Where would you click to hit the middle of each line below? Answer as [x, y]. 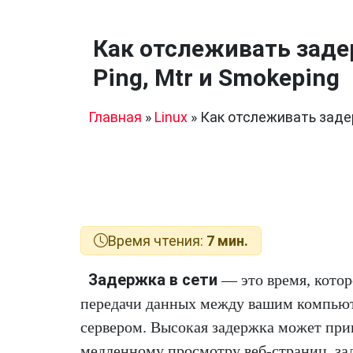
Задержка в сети [153, 280]
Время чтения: [157, 241]
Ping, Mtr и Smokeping [216, 78]
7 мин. [227, 241]
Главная [115, 117]
